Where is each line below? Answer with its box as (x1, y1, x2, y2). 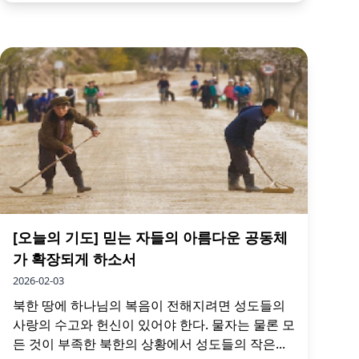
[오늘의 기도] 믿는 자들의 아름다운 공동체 (13, 227, 288, 247)
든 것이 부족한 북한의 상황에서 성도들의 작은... (13, 334, 285, 353)
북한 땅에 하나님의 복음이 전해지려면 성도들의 (13, 296, 285, 314)
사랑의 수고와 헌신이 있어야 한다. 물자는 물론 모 (13, 315, 295, 333)
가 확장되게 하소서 (13, 248, 136, 268)
